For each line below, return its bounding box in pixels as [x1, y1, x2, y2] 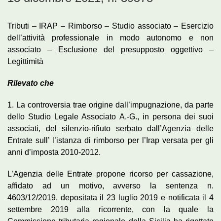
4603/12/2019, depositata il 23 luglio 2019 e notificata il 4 [7, 193, 214, 202]
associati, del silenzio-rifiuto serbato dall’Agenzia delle [7, 124, 214, 133]
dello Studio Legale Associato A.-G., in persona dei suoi [7, 112, 214, 121]
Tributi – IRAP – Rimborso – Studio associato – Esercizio [7, 21, 214, 30]
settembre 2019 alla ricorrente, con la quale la [7, 205, 214, 214]
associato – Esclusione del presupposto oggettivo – [7, 45, 214, 54]
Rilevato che [7, 78, 54, 87]
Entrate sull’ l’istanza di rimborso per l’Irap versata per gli [7, 136, 214, 145]
